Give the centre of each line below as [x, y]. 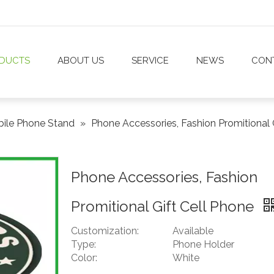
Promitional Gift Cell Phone [164, 207]
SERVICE [150, 61]
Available [193, 231]
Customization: [105, 231]
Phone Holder [203, 245]
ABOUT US [81, 61]
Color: [84, 258]
